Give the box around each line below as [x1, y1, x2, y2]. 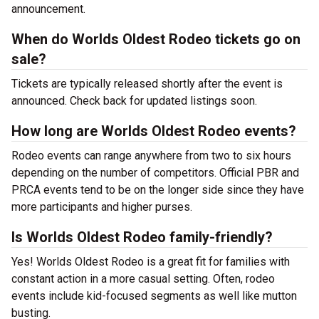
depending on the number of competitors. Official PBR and [11, 166, 299, 179]
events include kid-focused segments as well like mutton [11, 289, 297, 303]
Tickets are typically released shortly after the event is [11, 77, 283, 90]
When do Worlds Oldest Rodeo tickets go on [11, 31, 300, 48]
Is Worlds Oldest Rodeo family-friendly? [11, 229, 273, 246]
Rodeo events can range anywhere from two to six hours [11, 149, 291, 162]
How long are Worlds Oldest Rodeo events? [11, 122, 296, 140]
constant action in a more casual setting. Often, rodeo [11, 272, 275, 286]
